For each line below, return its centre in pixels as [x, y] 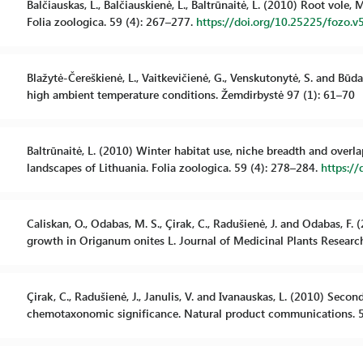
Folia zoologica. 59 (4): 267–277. [111, 21]
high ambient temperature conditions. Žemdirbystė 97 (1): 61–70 [190, 94]
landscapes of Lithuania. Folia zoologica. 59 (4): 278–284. [173, 167]
